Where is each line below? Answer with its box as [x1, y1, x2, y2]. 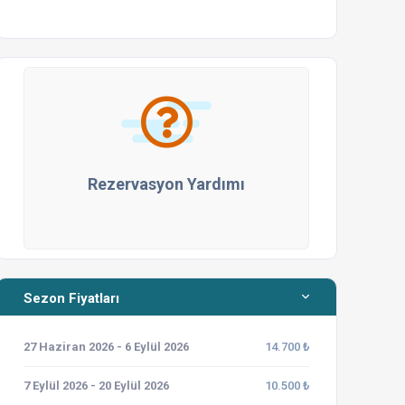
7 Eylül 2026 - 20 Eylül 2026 [24, 379, 169, 392]
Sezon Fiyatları [24, 290, 119, 306]
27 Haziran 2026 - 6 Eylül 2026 [24, 340, 189, 353]
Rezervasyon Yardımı [88, 174, 245, 193]
